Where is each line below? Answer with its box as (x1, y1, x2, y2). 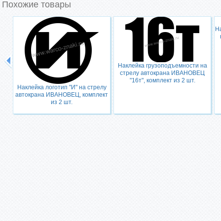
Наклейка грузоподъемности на (117, 62, 207, 69)
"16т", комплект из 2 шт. (129, 77, 195, 84)
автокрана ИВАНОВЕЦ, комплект (15, 91, 108, 98)
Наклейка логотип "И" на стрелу (17, 84, 107, 91)
